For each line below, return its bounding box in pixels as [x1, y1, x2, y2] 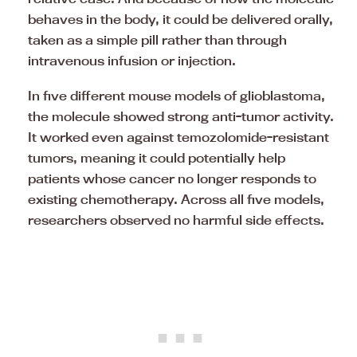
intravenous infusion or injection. [28, 52, 236, 69]
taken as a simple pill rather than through [28, 31, 287, 48]
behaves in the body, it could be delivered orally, [28, 10, 333, 27]
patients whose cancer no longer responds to [28, 170, 316, 186]
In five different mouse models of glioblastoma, [28, 87, 325, 104]
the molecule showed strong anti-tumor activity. [28, 108, 334, 124]
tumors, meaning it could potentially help [28, 149, 285, 166]
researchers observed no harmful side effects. [28, 211, 324, 228]
